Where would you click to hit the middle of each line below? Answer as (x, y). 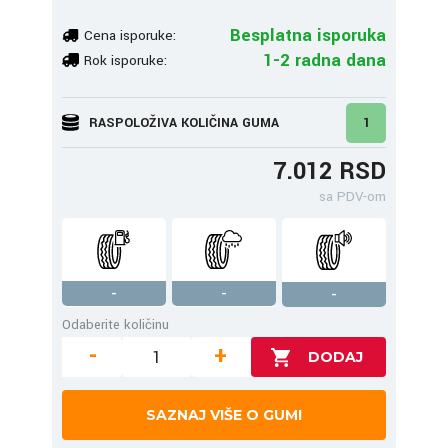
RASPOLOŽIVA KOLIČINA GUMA (184, 122)
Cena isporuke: (130, 35)
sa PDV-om (352, 196)
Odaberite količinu (115, 324)
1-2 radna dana (324, 60)
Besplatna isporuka (308, 35)
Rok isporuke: (125, 60)
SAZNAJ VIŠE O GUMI (224, 415)
